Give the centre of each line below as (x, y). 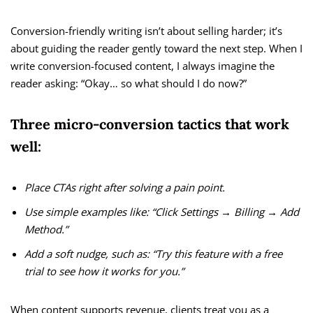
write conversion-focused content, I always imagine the (143, 66)
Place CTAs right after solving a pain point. (125, 188)
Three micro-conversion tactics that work (150, 124)
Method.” (46, 230)
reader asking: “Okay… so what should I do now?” (129, 83)
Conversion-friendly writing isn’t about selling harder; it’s (146, 31)
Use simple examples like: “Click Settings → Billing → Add (162, 212)
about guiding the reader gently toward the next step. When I (156, 49)
